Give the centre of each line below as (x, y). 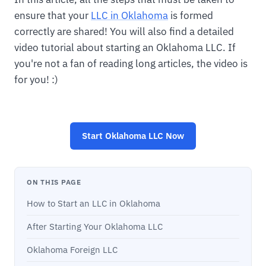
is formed (191, 15)
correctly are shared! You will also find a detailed (124, 31)
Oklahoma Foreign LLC (72, 250)
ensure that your (53, 15)
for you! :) (36, 79)
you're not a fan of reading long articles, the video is (131, 63)
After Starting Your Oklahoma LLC (95, 227)
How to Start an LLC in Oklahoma (94, 204)
